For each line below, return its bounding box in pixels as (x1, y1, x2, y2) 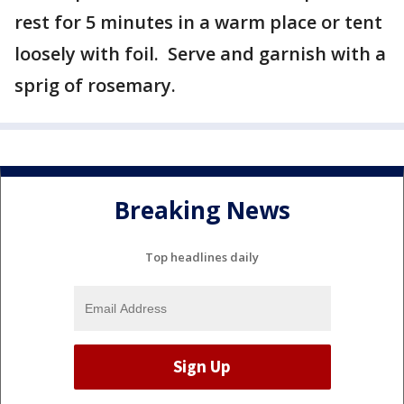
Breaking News (114, 194, 290, 227)
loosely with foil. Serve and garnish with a (14, 41, 386, 66)
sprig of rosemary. (14, 73, 176, 97)
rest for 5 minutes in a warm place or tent (14, 10, 382, 34)
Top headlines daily (145, 248, 259, 265)
